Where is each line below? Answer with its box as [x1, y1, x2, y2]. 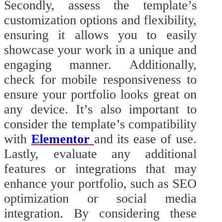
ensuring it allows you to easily [4, 27, 197, 42]
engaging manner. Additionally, [4, 57, 197, 72]
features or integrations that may [4, 161, 197, 176]
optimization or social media [4, 191, 197, 206]
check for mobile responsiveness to [4, 72, 197, 87]
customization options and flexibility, [4, 12, 197, 27]
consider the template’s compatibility [4, 116, 197, 131]
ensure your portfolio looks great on [4, 87, 197, 102]
